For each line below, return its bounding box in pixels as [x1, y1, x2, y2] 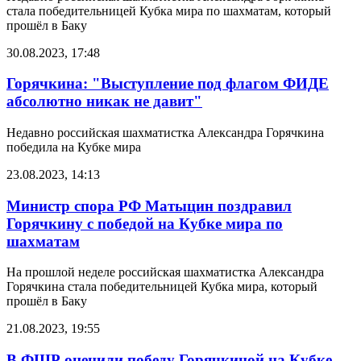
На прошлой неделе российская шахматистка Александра [6, 265, 324, 280]
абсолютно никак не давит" [6, 93, 202, 110]
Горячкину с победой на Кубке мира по [6, 214, 283, 232]
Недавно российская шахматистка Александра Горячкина [6, 125, 324, 139]
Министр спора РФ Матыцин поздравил [6, 197, 292, 214]
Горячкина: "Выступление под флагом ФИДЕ [6, 75, 329, 93]
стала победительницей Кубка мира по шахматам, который [6, 3, 331, 18]
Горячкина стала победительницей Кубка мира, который [6, 280, 317, 294]
